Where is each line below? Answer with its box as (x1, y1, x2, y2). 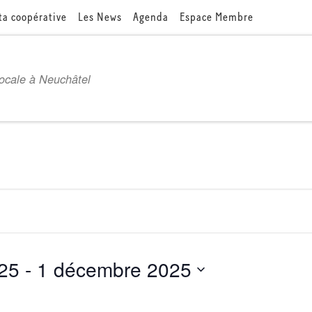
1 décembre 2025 (37, 255, 192, 283)
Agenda (132, 10, 169, 24)
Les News (77, 10, 122, 24)
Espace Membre (179, 10, 253, 24)
